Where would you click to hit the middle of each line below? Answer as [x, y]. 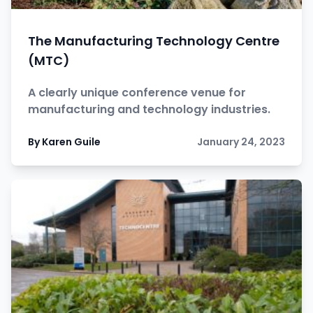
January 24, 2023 [241, 142]
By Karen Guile [64, 142]
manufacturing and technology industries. [149, 109]
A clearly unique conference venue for [137, 93]
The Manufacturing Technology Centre [154, 41]
